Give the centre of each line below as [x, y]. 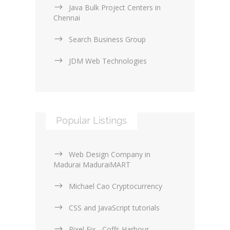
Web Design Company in [110, 155]
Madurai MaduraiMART [92, 165]
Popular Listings [91, 121]
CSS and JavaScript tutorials [114, 208]
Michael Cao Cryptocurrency [116, 186]
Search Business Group [107, 40]
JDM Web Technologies [108, 61]
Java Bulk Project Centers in [115, 8]
